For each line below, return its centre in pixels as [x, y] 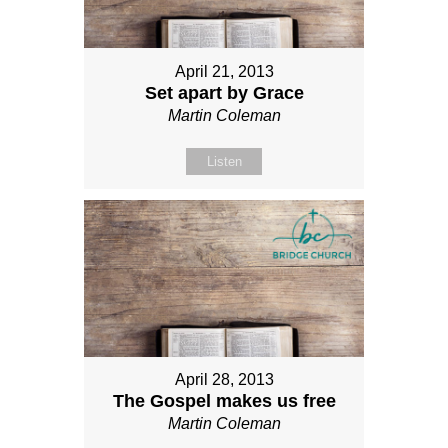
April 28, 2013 [224, 380]
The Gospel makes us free [224, 401]
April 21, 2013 [224, 71]
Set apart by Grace [224, 92]
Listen [224, 161]
